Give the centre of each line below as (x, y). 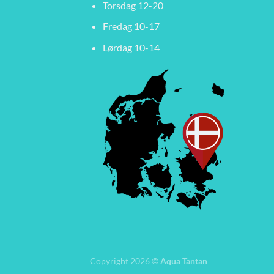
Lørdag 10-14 (131, 47)
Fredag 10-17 (131, 26)
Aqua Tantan (184, 261)
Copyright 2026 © (125, 261)
